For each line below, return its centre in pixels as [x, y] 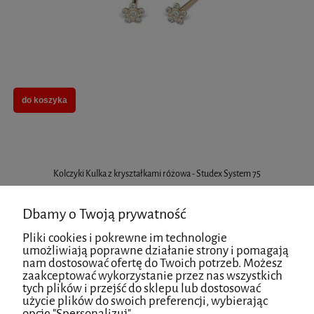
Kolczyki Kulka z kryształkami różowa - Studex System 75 [157, 173]
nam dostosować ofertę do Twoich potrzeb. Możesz [152, 263]
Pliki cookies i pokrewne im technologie [125, 238]
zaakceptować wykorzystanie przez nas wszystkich [152, 276]
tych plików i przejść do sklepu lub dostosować [142, 288]
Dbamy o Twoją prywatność [104, 214]
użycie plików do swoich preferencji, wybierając [145, 301]
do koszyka [45, 100]
